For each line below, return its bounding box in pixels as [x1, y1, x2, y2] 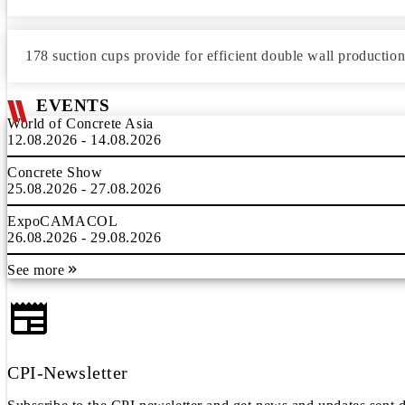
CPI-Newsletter [7, 363, 129, 382]
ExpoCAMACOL [7, 213, 118, 229]
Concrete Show [7, 165, 103, 180]
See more [7, 262, 65, 278]
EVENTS [36, 96, 110, 115]
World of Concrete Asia [7, 116, 154, 131]
